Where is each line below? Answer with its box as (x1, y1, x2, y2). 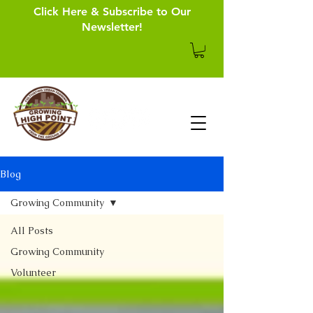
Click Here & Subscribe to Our (33, 5, 191, 18)
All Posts (10, 224, 53, 237)
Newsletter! (81, 20, 143, 34)
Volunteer (10, 266, 56, 279)
